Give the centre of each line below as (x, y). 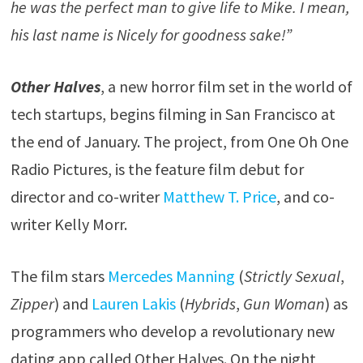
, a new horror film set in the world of (226, 86)
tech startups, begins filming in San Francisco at (173, 114)
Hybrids (210, 303)
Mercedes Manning (171, 276)
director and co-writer (86, 196)
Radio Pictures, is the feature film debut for (157, 169)
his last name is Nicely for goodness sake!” (151, 34)
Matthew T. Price (219, 196)
